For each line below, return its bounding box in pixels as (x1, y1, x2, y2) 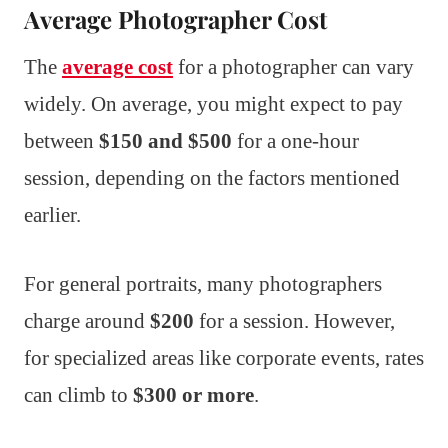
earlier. (24, 202, 81, 227)
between (24, 128, 99, 153)
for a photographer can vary (173, 54, 414, 79)
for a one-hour (232, 128, 359, 153)
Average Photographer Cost (24, 2, 327, 35)
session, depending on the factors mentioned (24, 165, 400, 190)
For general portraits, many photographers (24, 271, 382, 296)
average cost (62, 54, 173, 79)
